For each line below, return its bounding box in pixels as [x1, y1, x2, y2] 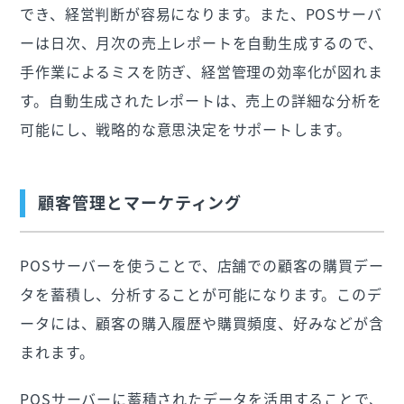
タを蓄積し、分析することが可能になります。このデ [20, 282, 382, 305]
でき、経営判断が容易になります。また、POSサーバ [20, 2, 382, 24]
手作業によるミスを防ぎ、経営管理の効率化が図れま [20, 60, 383, 82]
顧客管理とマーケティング [38, 189, 243, 215]
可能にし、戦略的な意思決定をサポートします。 [20, 117, 353, 140]
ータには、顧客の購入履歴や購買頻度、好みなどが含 [20, 311, 384, 334]
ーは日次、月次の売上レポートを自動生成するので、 [20, 31, 383, 53]
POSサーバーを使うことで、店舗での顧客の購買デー [20, 253, 384, 276]
